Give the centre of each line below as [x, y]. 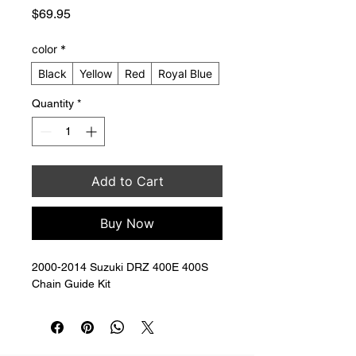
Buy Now [127, 223]
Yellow [96, 73]
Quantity [53, 103]
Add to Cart [127, 181]
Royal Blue [185, 73]
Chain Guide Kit [71, 283]
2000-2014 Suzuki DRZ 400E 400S [122, 267]
